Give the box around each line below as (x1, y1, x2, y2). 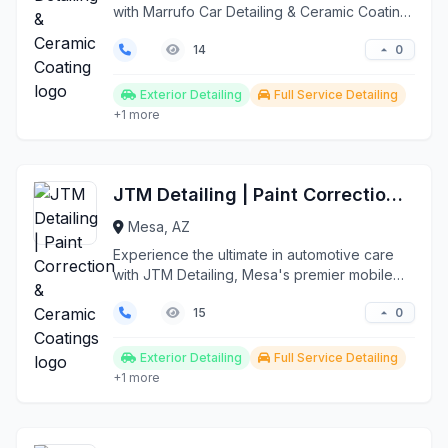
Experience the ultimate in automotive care (113, 246, 394, 263)
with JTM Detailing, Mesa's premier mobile (113, 266, 393, 283)
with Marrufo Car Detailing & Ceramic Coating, (113, 3, 413, 20)
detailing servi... (113, 286, 214, 303)
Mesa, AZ (128, 218, 190, 235)
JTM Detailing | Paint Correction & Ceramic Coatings (386, 184, 403, 205)
